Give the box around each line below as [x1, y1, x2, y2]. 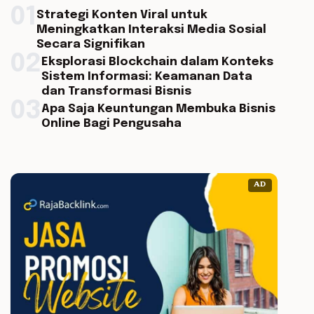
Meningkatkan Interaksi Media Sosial [36, 24, 266, 36]
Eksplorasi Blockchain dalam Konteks [41, 56, 273, 68]
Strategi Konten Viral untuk [36, 9, 207, 21]
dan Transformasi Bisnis [41, 86, 191, 97]
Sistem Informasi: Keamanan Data [41, 71, 252, 83]
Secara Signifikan [36, 39, 145, 50]
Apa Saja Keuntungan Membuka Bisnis [41, 103, 275, 115]
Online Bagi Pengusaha [41, 118, 182, 130]
